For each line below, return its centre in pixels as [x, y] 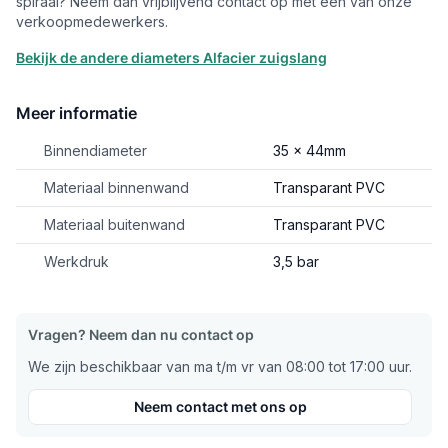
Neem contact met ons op [220, 406]
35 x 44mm [309, 150]
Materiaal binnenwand [116, 187]
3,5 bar [296, 261]
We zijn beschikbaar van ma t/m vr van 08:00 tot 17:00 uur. [220, 366]
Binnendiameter [95, 150]
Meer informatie [76, 113]
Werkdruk [76, 261]
